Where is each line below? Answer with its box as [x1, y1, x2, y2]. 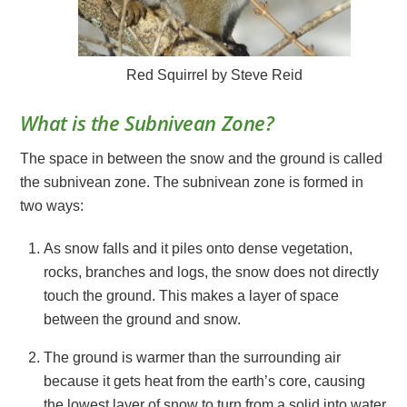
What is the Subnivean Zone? [20, 109, 279, 138]
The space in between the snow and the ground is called [20, 151, 383, 167]
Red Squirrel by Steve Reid [125, 67, 303, 84]
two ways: [20, 198, 84, 214]
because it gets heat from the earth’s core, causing [44, 373, 365, 390]
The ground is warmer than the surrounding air [44, 350, 341, 366]
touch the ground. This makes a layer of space [44, 288, 339, 304]
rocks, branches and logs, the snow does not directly [44, 264, 379, 281]
